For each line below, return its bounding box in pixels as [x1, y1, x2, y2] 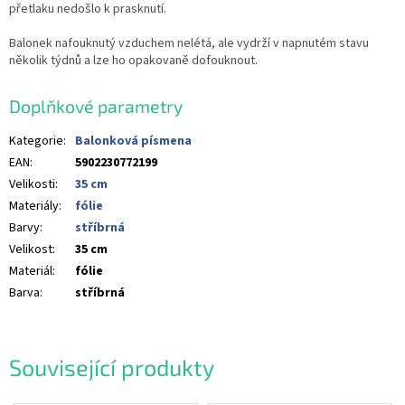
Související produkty [9, 353, 214, 381]
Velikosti [9, 175, 55, 194]
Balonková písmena [75, 132, 192, 151]
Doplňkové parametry [9, 94, 183, 117]
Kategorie [9, 132, 63, 151]
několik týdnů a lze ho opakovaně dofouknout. [9, 51, 258, 70]
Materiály [9, 197, 59, 216]
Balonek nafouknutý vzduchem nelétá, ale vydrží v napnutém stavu [9, 33, 369, 52]
